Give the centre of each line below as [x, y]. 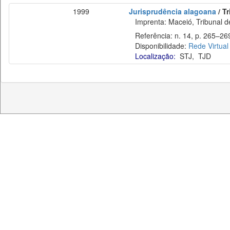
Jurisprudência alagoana [172, 11]
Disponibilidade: [159, 46]
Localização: [155, 56]
